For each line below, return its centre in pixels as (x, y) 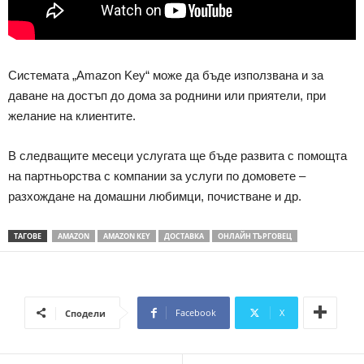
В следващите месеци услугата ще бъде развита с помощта (178, 155)
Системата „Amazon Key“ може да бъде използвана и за (166, 75)
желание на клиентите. (72, 115)
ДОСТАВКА (184, 236)
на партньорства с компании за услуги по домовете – (157, 175)
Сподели (85, 313)
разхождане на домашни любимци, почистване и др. (155, 196)
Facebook (196, 312)
